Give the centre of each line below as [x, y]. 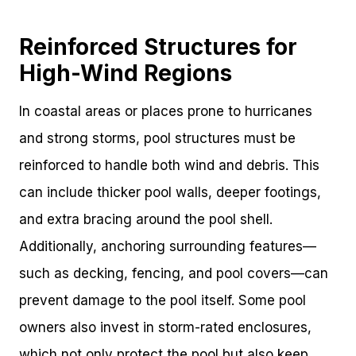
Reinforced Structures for [158, 47]
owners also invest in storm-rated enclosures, [165, 328]
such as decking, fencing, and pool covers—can [174, 274]
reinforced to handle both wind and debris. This [169, 166]
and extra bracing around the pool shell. [146, 220]
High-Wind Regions [126, 74]
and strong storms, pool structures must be [157, 139]
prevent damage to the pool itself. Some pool [163, 301]
